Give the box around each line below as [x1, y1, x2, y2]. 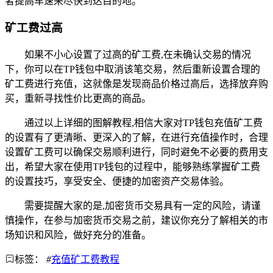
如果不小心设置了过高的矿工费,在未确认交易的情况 [24, 49, 251, 60]
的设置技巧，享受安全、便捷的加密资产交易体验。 [5, 176, 229, 187]
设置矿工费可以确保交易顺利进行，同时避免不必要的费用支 [5, 147, 268, 158]
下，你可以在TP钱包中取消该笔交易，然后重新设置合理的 [5, 64, 260, 75]
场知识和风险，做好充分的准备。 [5, 230, 151, 241]
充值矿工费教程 [51, 254, 119, 265]
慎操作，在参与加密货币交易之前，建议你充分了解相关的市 [5, 215, 268, 226]
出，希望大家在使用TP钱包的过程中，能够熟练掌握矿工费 [5, 161, 260, 172]
